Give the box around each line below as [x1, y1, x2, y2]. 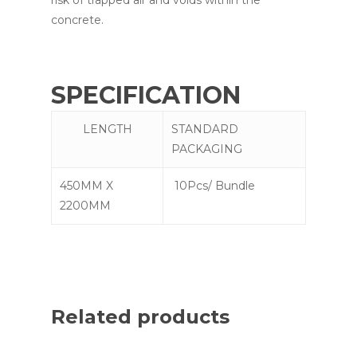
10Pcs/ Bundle [171, 178, 255, 193]
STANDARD [171, 121, 238, 136]
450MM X [60, 178, 113, 193]
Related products [51, 304, 229, 328]
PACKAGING [171, 141, 242, 156]
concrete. [51, 12, 104, 27]
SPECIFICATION [51, 80, 241, 110]
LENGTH [82, 121, 132, 136]
